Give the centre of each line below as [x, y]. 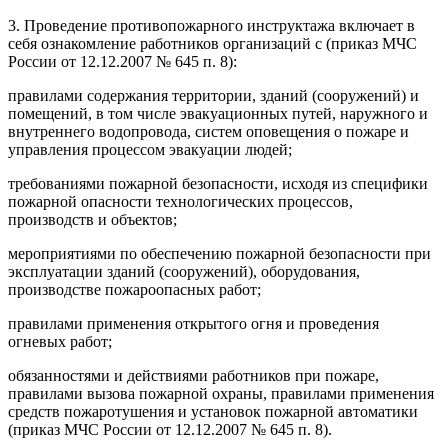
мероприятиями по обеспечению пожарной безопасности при [219, 253]
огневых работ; [60, 341]
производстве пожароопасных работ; [134, 289]
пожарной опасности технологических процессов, [180, 201]
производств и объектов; [92, 219]
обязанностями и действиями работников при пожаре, [193, 375]
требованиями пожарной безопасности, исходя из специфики [218, 183]
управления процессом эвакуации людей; [150, 149]
